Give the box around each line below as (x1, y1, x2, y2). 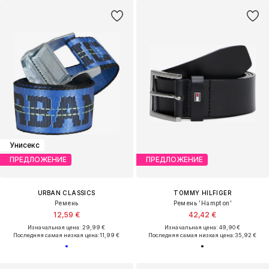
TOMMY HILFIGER (174, 189, 232, 196)
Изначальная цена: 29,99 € (28, 223, 106, 231)
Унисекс (10, 141, 40, 150)
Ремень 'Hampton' (173, 199, 232, 207)
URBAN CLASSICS (37, 189, 95, 196)
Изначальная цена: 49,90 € (165, 223, 241, 231)
